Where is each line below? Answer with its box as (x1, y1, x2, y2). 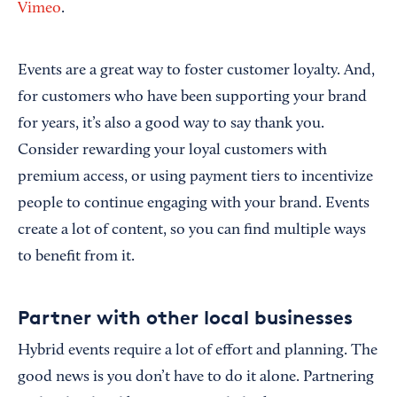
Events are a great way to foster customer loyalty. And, (18, 63, 375, 80)
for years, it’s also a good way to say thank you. (18, 116, 324, 133)
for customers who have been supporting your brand (18, 90, 367, 106)
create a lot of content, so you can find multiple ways (18, 222, 366, 239)
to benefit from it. (18, 249, 135, 266)
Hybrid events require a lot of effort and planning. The (18, 343, 378, 360)
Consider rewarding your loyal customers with (18, 143, 327, 160)
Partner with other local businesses (18, 306, 353, 330)
